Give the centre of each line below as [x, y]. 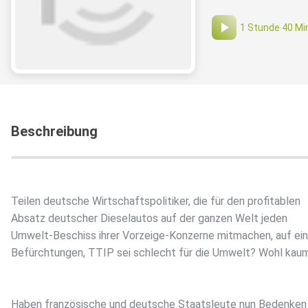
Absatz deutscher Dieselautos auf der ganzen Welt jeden [149, 219]
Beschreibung [54, 132]
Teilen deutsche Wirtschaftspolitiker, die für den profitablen [156, 201]
